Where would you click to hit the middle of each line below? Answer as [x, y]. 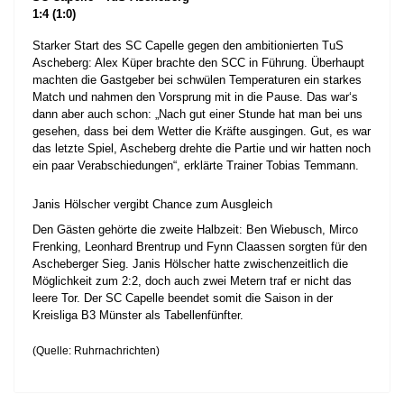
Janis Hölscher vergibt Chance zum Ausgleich [152, 205]
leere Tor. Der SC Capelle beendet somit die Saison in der [183, 298]
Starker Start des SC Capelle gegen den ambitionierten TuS [188, 46]
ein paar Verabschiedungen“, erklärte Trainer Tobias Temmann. [196, 166]
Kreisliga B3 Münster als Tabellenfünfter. [138, 316]
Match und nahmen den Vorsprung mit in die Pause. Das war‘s [195, 97]
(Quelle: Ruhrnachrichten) [96, 351]
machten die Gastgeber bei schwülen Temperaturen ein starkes [197, 80]
